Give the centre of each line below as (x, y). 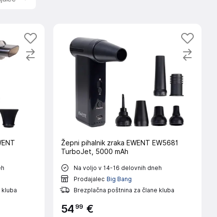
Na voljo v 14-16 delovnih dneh (117, 168)
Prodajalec (89, 179)
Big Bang (119, 179)
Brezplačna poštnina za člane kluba (124, 190)
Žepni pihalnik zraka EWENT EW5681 (119, 143)
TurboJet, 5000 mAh (94, 152)
